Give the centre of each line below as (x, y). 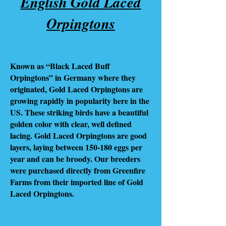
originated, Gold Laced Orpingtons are (76, 89)
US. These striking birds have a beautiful (79, 112)
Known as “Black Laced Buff (60, 66)
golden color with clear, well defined (71, 124)
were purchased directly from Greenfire (78, 170)
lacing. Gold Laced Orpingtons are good (78, 135)
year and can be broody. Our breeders (75, 158)
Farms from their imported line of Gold (77, 182)
